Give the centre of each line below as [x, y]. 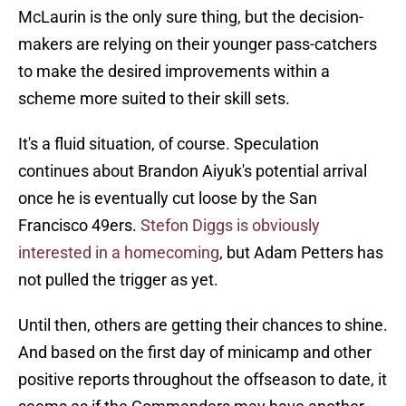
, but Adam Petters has [301, 253]
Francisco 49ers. [79, 226]
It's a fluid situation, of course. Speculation [169, 144]
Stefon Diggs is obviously [230, 226]
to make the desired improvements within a [174, 72]
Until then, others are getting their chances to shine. [203, 325]
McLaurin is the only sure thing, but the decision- [191, 17]
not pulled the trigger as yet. [118, 280]
